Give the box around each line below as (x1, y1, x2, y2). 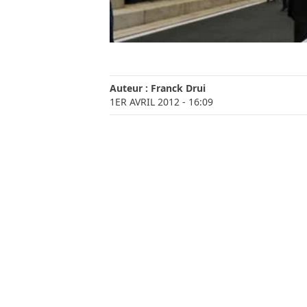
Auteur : (110, 81, 151, 95)
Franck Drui (151, 81, 206, 95)
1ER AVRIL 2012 (110, 95, 180, 108)
